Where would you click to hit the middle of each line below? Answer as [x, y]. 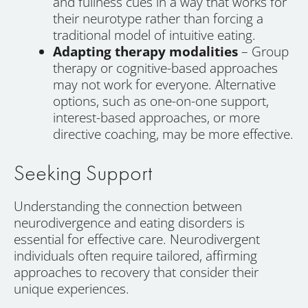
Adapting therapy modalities [145, 52]
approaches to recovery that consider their [136, 272]
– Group [263, 52]
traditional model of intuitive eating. [154, 35]
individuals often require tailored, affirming [135, 255]
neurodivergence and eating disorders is [129, 222]
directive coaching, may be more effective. [173, 134]
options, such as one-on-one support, [161, 101]
